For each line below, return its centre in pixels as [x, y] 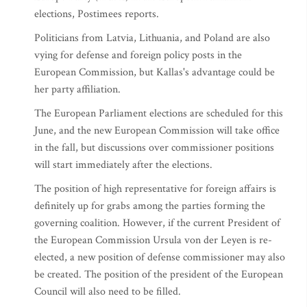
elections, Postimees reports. [97, 14]
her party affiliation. [77, 89]
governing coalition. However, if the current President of [157, 223]
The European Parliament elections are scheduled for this [159, 113]
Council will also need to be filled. [108, 292]
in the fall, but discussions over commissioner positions [154, 148]
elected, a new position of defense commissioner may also [160, 257]
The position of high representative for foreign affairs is [155, 189]
